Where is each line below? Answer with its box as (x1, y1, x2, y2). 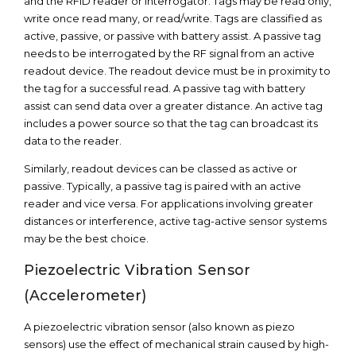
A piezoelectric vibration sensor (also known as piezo (24, 320, 295, 333)
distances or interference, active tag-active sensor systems (24, 215, 327, 227)
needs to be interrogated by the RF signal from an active (24, 47, 315, 60)
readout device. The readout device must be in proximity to (24, 64, 331, 77)
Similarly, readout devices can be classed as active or (24, 162, 297, 175)
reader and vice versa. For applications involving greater (24, 197, 313, 210)
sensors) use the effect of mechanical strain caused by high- (24, 338, 329, 350)
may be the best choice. (24, 232, 149, 245)
